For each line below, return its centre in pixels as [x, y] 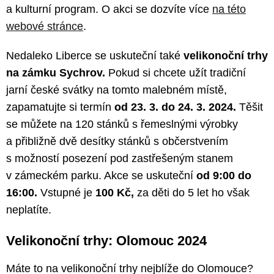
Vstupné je [65, 193]
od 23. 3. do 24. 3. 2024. [175, 107]
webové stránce [45, 27]
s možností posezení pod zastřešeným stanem [120, 159]
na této [229, 9]
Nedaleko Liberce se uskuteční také [95, 56]
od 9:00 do [224, 176]
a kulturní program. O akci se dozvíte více [109, 9]
